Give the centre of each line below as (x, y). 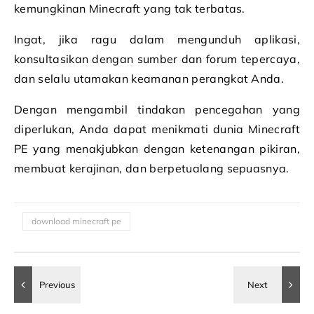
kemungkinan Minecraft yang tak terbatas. (130, 8)
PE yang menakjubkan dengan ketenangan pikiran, (157, 149)
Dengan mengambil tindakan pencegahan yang (157, 109)
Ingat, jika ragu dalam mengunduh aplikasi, (157, 39)
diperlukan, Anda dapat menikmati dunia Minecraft (157, 129)
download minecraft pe (76, 221)
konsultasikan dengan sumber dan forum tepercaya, (157, 59)
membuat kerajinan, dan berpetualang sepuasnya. (152, 168)
